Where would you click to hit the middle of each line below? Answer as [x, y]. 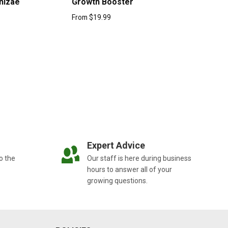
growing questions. [117, 181]
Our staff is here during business [139, 158]
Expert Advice [116, 145]
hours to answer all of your [129, 169]
